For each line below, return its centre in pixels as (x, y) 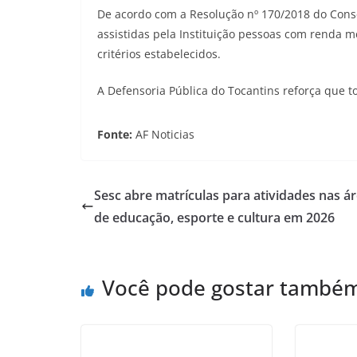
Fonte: (116, 134)
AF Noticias (165, 134)
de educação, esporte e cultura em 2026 (214, 218)
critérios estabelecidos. (159, 54)
